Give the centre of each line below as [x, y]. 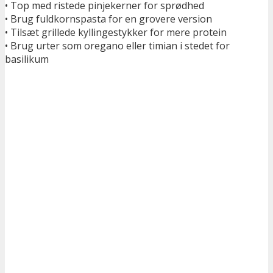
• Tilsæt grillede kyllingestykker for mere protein [116, 32]
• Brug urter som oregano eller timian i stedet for [117, 45]
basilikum [27, 59]
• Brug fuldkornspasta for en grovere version [108, 19]
